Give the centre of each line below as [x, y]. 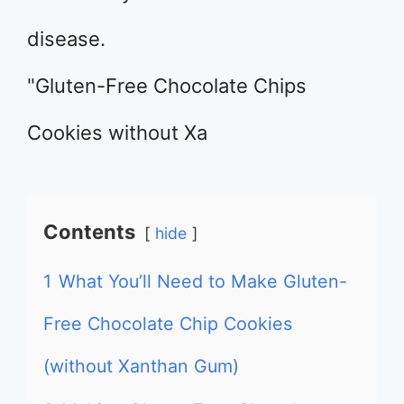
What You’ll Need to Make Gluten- [203, 281]
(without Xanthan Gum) [141, 366]
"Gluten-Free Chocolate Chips [167, 86]
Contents [89, 232]
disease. [66, 39]
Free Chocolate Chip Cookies [168, 324]
